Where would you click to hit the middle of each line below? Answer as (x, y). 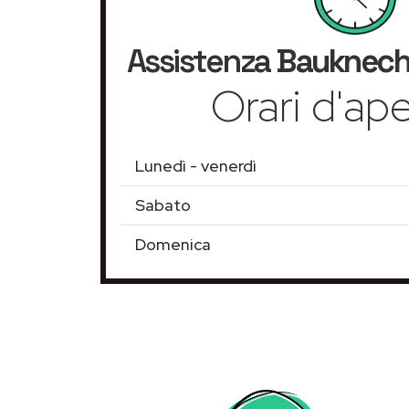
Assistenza (201, 61)
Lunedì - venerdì (196, 166)
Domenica (173, 244)
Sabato (163, 205)
